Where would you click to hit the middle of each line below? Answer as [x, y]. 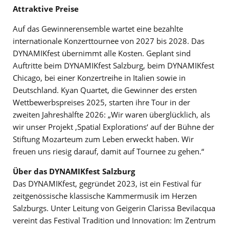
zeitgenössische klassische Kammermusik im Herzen [105, 196]
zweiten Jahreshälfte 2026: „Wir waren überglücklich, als [111, 114]
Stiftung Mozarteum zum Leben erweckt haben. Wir [103, 139]
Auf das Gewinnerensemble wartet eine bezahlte [98, 28]
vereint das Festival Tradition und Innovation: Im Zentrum [114, 220]
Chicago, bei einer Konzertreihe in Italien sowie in [99, 77]
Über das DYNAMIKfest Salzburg [74, 171]
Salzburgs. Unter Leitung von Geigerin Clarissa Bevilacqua [114, 208]
